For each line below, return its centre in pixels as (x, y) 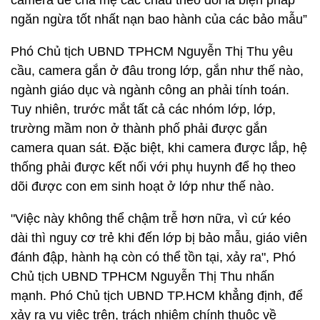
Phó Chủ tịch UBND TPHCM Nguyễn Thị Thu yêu (152, 51)
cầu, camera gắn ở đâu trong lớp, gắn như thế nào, (157, 71)
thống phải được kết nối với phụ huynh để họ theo (153, 167)
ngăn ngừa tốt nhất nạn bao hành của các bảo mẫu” (159, 19)
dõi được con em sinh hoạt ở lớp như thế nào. (142, 186)
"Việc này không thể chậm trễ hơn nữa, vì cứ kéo (151, 219)
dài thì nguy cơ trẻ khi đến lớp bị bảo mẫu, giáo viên (159, 238)
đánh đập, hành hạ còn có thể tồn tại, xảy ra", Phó (153, 257)
